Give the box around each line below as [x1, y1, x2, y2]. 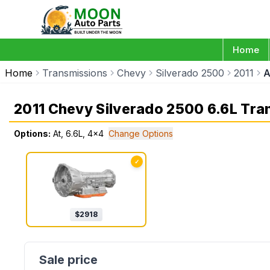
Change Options [108, 128, 173, 139]
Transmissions [42, 67, 107, 79]
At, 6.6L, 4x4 [53, 128, 104, 139]
